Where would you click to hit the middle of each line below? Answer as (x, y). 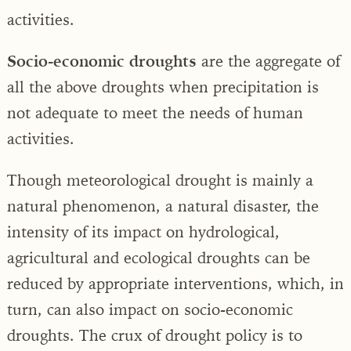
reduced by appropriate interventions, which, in (175, 283)
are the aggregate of (268, 60)
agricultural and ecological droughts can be (159, 257)
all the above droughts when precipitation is (163, 86)
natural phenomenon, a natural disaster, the (163, 205)
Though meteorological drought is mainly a (160, 179)
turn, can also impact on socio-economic (150, 309)
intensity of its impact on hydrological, (143, 231)
